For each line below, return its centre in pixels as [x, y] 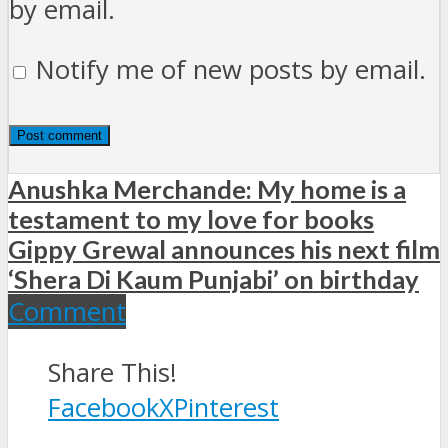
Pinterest [226, 407]
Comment [67, 312]
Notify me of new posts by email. [231, 70]
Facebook [103, 407]
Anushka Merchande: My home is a [207, 189]
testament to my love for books [191, 219]
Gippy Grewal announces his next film [224, 249]
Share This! [112, 372]
